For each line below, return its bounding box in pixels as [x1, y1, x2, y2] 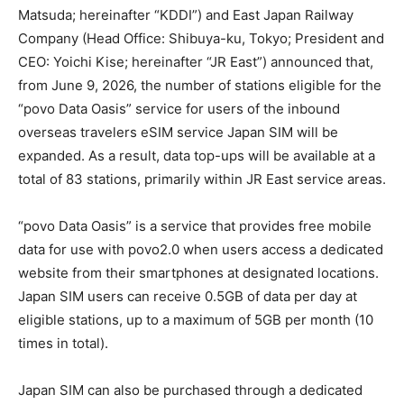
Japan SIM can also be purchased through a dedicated [18, 381, 363, 399]
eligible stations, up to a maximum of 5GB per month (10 [18, 311, 373, 328]
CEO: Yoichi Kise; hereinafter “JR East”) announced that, [18, 53, 373, 70]
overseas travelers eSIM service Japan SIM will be [18, 124, 338, 141]
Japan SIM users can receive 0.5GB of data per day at [18, 288, 357, 305]
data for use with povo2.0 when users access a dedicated [18, 241, 383, 258]
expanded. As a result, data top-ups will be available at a [18, 147, 375, 164]
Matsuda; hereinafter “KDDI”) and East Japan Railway [18, 6, 353, 23]
